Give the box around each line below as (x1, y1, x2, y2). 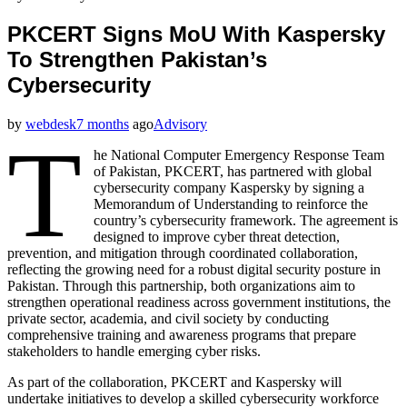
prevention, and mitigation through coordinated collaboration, (7, 244, 358, 261)
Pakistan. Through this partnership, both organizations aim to (7, 277, 355, 293)
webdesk (25, 115, 76, 132)
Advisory (154, 115, 207, 132)
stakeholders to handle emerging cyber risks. (7, 342, 261, 359)
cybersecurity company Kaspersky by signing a (94, 179, 365, 195)
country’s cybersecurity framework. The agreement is (94, 212, 399, 228)
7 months (76, 115, 129, 132)
